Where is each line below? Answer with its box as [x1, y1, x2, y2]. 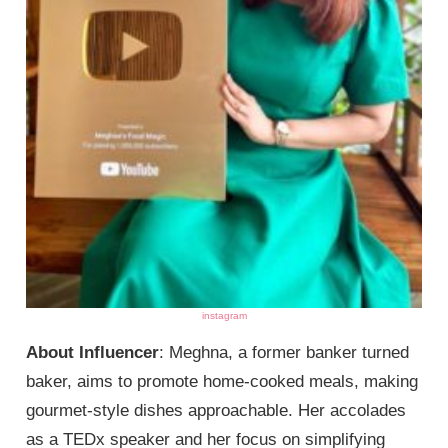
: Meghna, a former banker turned [159, 342, 410, 362]
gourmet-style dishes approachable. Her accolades [26, 400, 407, 420]
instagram [201, 309, 247, 321]
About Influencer [26, 342, 160, 362]
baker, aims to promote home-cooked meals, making [26, 371, 419, 391]
